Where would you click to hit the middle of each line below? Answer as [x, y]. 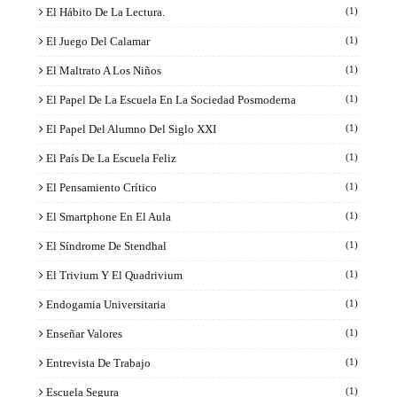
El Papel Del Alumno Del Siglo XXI [131, 128]
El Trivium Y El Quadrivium [114, 275]
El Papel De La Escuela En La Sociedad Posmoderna [171, 99]
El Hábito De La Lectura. [105, 12]
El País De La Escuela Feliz [111, 158]
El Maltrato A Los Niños [104, 70]
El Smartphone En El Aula [109, 216]
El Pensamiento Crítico [101, 187]
